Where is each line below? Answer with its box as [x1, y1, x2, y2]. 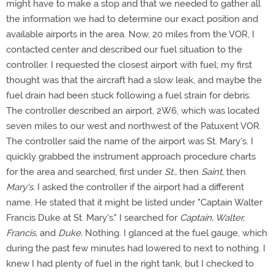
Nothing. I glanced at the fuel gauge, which [83, 228, 267, 239]
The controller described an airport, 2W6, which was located [6, 105, 259, 116]
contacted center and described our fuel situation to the [6, 44, 242, 55]
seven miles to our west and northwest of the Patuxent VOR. [6, 120, 261, 131]
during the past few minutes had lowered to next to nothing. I [6, 243, 265, 254]
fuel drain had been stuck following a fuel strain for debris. [6, 90, 251, 101]
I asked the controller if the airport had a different [35, 182, 244, 193]
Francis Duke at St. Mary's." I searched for [6, 212, 180, 223]
